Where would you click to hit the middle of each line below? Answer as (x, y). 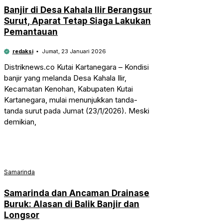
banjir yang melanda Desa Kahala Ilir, (65, 78)
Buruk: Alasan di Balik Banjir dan (72, 204)
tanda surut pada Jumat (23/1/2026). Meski (77, 111)
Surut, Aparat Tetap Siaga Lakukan (77, 21)
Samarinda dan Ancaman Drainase (77, 193)
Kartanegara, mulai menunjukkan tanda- (71, 100)
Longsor (22, 215)
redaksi (23, 51)
